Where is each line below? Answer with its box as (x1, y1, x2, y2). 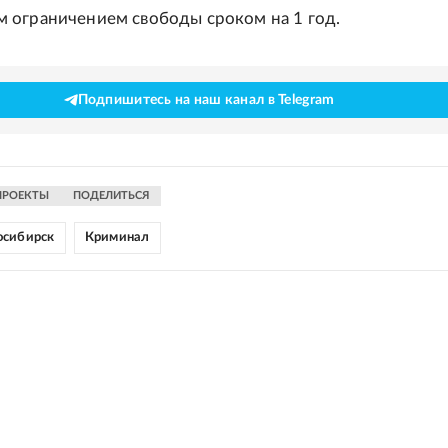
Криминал (84, 231, 150, 244)
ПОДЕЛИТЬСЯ (73, 190, 149, 201)
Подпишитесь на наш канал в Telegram (77, 93, 335, 107)
